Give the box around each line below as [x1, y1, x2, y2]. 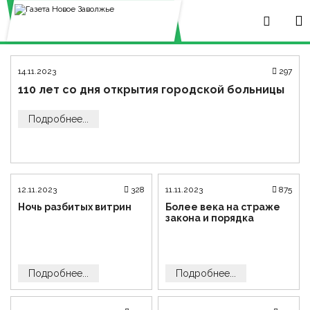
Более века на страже [165, 201, 281, 212]
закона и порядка [165, 212, 255, 224]
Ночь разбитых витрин [18, 201, 132, 212]
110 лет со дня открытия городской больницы [18, 83, 284, 96]
